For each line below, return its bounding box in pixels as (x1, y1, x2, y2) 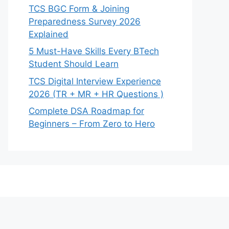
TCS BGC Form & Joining (29, 3, 129, 14)
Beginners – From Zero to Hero (29, 119, 155, 129)
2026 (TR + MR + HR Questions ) (29, 88, 164, 99)
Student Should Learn (29, 59, 119, 69)
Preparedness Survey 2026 (29, 16, 141, 27)
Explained (29, 29, 68, 39)
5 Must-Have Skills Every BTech (29, 46, 159, 56)
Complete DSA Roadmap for (29, 106, 144, 116)
